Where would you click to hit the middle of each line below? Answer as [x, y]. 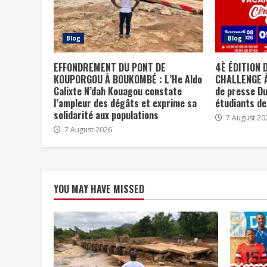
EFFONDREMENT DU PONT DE [110, 67]
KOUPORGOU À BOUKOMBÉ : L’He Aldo [128, 79]
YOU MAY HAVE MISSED [99, 189]
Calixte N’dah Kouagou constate [118, 91]
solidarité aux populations [106, 115]
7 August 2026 [87, 129]
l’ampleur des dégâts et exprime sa [125, 103]
